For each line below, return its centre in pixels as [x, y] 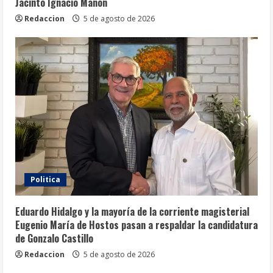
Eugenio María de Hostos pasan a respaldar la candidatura [136, 225]
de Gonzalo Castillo [54, 239]
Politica [45, 180]
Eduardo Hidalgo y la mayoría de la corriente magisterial [132, 212]
